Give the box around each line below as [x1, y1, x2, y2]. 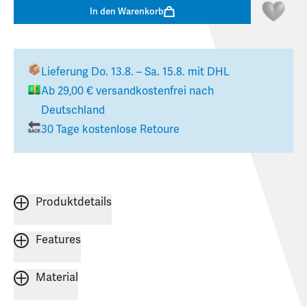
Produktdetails [36, 195, 112, 210]
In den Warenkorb [90, 5, 164, 17]
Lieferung [41, 65, 91, 79]
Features [36, 233, 81, 247]
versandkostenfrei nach [93, 84, 214, 99]
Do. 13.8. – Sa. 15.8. [91, 65, 185, 79]
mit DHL [185, 65, 230, 79]
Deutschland [41, 103, 105, 118]
